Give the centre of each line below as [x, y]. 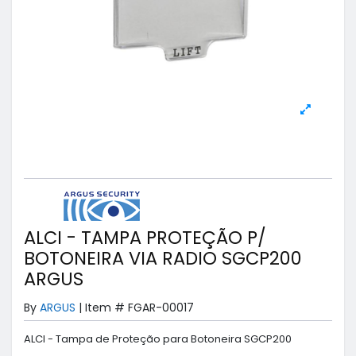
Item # [105, 308]
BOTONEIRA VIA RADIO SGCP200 [163, 259]
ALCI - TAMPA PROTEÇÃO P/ [145, 238]
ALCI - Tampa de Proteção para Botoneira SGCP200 [158, 339]
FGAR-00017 [161, 308]
